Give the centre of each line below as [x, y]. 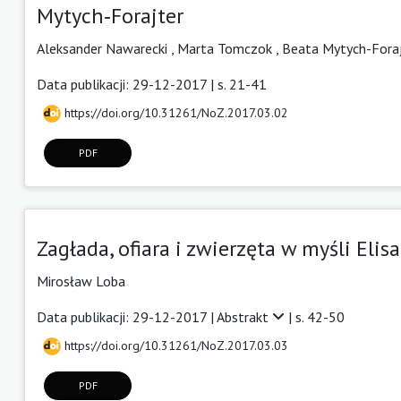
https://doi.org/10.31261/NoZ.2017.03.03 [175, 345]
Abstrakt [244, 316]
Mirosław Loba [81, 281]
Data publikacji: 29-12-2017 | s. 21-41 [152, 84]
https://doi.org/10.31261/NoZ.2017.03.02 [175, 112]
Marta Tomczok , [230, 48]
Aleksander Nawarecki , [107, 48]
